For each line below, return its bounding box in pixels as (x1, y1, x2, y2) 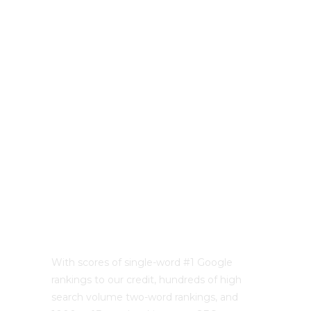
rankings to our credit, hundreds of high (51, 273, 242, 286)
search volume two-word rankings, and (51, 290, 238, 303)
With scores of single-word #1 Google (51, 255, 233, 269)
